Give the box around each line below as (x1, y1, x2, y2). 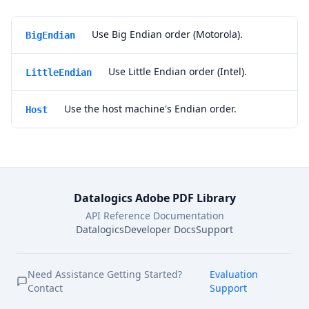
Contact (28, 281, 63, 295)
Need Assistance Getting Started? (28, 268, 182, 281)
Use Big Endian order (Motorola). (92, 28, 243, 41)
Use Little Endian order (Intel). (108, 65, 247, 78)
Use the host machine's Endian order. (64, 102, 237, 115)
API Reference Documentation (85, 209, 224, 222)
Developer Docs (124, 223, 196, 236)
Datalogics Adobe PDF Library (73, 190, 236, 206)
